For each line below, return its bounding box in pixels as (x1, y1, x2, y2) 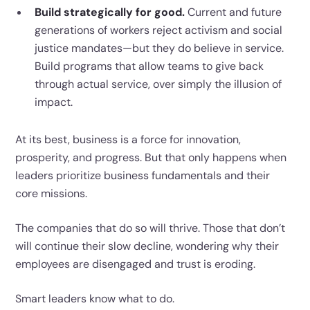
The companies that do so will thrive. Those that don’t (15, 220, 286, 235)
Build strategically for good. (35, 4, 185, 19)
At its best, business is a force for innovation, (15, 131, 241, 147)
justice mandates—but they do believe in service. (35, 40, 284, 55)
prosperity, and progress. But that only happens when (15, 149, 287, 165)
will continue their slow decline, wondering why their (15, 238, 280, 253)
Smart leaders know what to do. (15, 291, 175, 306)
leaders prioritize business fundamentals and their (15, 167, 271, 183)
